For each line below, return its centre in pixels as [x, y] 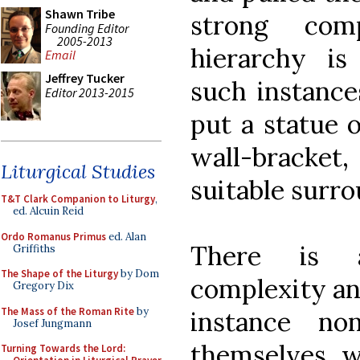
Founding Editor [87, 28]
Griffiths [34, 248]
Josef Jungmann [52, 323]
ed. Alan [126, 236]
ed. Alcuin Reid [48, 211]
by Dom [139, 274]
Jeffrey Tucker [85, 78]
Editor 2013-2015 [90, 92]
